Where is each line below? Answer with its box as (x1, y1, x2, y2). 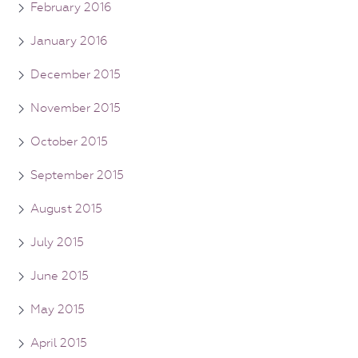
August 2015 (30, 201, 102, 216)
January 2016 (30, 33, 108, 48)
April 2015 (30, 335, 87, 350)
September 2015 (30, 167, 124, 182)
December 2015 (30, 66, 121, 82)
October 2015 (30, 133, 108, 149)
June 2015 (30, 268, 89, 283)
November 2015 (30, 100, 121, 115)
